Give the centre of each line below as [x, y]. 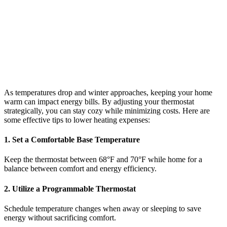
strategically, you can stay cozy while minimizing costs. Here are [107, 110]
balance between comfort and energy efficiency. [80, 169]
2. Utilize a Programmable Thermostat [70, 188]
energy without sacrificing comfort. [60, 217]
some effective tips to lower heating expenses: [77, 120]
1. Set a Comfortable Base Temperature [72, 140]
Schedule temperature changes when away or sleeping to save [103, 208]
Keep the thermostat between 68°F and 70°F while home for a [103, 160]
